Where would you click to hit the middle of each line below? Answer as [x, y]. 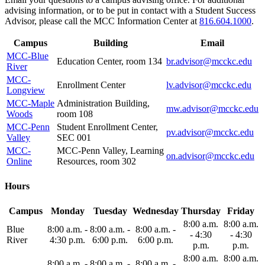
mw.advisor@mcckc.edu [212, 108]
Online [19, 161]
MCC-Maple [30, 103]
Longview [26, 90]
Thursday [201, 211]
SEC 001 [74, 137]
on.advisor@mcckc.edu [210, 156]
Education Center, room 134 [109, 61]
